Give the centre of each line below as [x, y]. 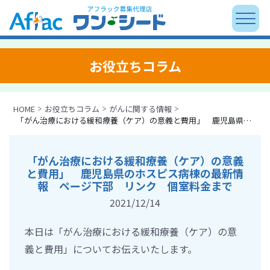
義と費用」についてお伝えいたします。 [111, 249]
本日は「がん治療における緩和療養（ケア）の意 [131, 231]
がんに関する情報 [140, 109]
